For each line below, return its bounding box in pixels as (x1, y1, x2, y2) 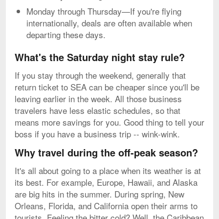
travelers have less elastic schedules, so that (15, 104, 180, 117)
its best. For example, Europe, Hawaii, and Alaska (15, 176, 197, 189)
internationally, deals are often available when (26, 17, 192, 29)
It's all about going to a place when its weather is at (15, 164, 201, 177)
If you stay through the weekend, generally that (15, 69, 186, 82)
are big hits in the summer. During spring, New (15, 188, 184, 200)
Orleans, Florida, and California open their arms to (15, 199, 197, 212)
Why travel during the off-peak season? (15, 145, 198, 160)
